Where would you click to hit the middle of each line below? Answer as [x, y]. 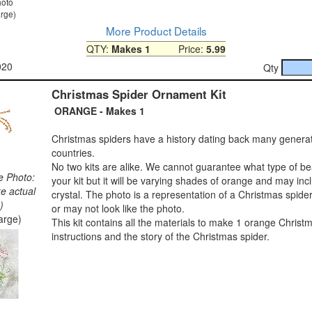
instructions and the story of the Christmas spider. [161, 236]
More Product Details [156, 30]
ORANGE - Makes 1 [98, 110]
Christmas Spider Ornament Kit [139, 94]
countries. [73, 152]
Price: [178, 48]
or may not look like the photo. [118, 208]
